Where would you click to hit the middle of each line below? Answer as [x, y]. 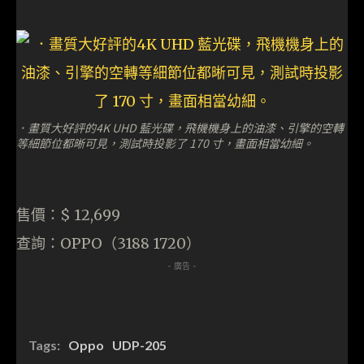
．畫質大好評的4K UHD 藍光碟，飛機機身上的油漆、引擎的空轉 [180, 127]
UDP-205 [139, 344]
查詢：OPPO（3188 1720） [108, 243]
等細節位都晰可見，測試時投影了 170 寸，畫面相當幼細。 [165, 143]
